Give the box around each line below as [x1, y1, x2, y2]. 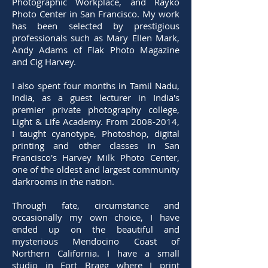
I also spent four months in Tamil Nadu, [12, 80, 179, 92]
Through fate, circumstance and [12, 199, 179, 212]
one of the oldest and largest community [12, 163, 179, 176]
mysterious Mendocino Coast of [12, 235, 179, 248]
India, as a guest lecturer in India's [12, 92, 179, 104]
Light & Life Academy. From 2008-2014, [12, 115, 179, 128]
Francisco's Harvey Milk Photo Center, [12, 151, 179, 164]
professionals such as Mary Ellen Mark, [12, 32, 179, 44]
